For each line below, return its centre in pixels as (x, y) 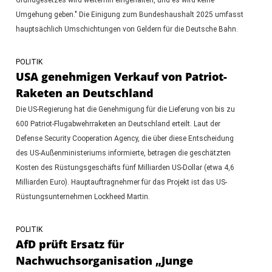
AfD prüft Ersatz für (70, 244)
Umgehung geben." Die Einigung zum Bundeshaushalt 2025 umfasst (129, 14)
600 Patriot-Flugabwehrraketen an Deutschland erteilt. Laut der (118, 124)
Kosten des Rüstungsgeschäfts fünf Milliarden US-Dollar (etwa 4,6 (125, 167)
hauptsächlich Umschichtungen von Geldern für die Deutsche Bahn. (127, 29)
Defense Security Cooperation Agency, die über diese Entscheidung (124, 138)
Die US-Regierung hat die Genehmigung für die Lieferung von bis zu (125, 109)
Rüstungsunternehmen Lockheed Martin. (83, 196)
